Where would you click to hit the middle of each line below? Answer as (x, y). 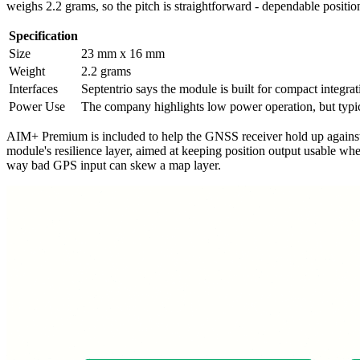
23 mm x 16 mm (123, 53)
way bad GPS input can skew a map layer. (114, 165)
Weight (27, 71)
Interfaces (33, 88)
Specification (43, 35)
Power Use (37, 106)
